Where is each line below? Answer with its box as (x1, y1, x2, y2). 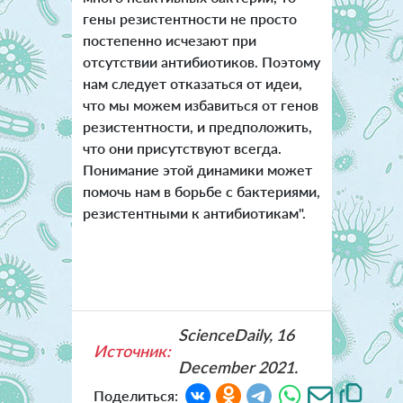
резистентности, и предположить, (82, 118, 312, 136)
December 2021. (177, 357, 298, 378)
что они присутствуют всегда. (82, 139, 282, 157)
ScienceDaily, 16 (177, 325, 294, 345)
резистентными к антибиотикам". (82, 204, 306, 222)
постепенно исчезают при (82, 31, 256, 49)
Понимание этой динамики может (82, 161, 312, 179)
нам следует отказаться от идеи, (82, 75, 302, 93)
